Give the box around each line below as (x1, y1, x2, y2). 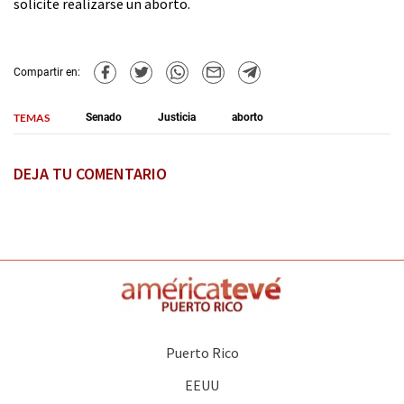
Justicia (158, 110, 196, 124)
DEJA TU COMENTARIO (14, 162, 167, 184)
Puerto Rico (165, 344, 239, 363)
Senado (86, 110, 122, 124)
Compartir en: (14, 66, 80, 79)
